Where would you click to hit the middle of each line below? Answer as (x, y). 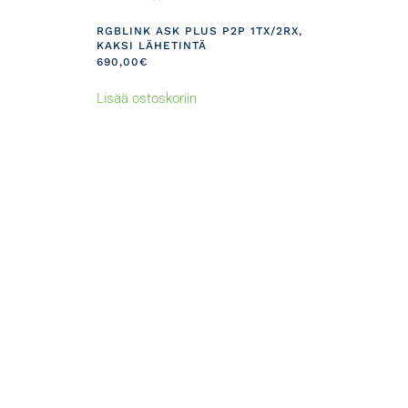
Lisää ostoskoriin (147, 98)
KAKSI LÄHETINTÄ (152, 45)
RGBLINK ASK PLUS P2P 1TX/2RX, (199, 31)
